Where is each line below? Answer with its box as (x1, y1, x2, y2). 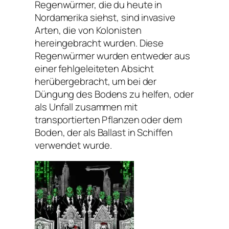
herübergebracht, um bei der (35, 74, 157, 88)
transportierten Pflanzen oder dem (35, 112, 182, 126)
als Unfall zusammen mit (35, 100, 138, 113)
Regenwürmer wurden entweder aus (35, 49, 190, 62)
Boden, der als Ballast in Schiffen (35, 125, 173, 139)
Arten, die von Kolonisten (35, 23, 142, 37)
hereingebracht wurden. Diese (35, 36, 164, 50)
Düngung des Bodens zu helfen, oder (35, 87, 194, 101)
